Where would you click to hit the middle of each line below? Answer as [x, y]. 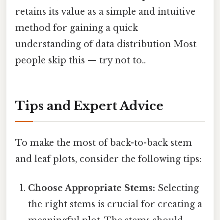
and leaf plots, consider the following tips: [108, 159]
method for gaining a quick [77, 28]
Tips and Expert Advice [89, 106]
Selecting [177, 188]
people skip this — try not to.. [81, 61]
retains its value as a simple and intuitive [105, 12]
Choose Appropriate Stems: [92, 188]
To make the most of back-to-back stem [104, 143]
